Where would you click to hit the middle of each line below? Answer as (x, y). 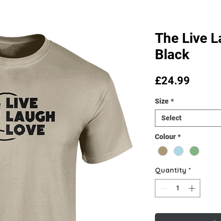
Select (171, 118)
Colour (165, 137)
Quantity (171, 170)
